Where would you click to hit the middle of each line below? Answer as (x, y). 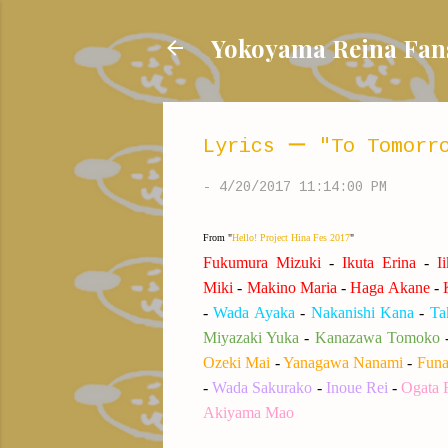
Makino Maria (291, 287)
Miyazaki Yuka (251, 337)
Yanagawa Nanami (343, 362)
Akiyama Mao (248, 412)
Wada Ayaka (254, 312)
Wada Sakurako (262, 387)
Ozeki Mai (237, 362)
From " (217, 237)
